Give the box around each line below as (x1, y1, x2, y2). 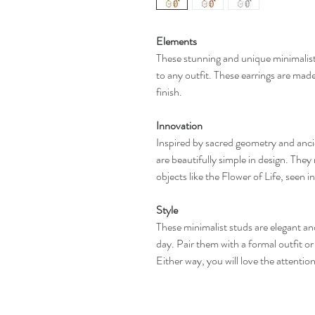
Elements (155, 33, 197, 49)
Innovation (155, 117, 202, 134)
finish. (155, 84, 182, 100)
